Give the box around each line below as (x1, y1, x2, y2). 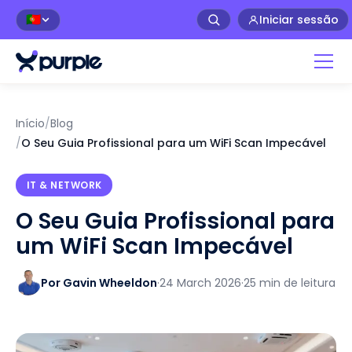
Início (16, 115, 45, 131)
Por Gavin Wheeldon (41, 274, 157, 291)
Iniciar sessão (259, 12, 339, 27)
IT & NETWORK (26, 178, 102, 192)
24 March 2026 (159, 274, 241, 291)
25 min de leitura (244, 274, 335, 291)
